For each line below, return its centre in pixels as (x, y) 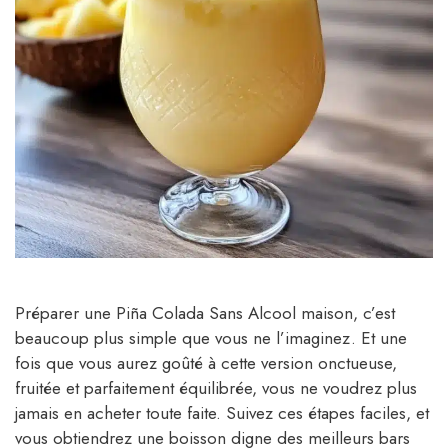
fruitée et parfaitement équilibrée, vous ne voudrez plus (216, 387)
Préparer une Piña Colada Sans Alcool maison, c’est (205, 312)
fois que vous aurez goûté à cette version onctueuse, (206, 362)
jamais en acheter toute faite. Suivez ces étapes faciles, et (222, 412)
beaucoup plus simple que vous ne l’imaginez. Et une (211, 337)
